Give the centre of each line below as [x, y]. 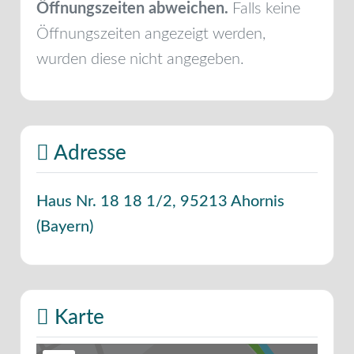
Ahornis [258, 201]
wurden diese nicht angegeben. [140, 59]
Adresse [88, 153]
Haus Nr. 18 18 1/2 [104, 201]
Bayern [65, 226]
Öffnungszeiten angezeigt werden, [151, 34]
